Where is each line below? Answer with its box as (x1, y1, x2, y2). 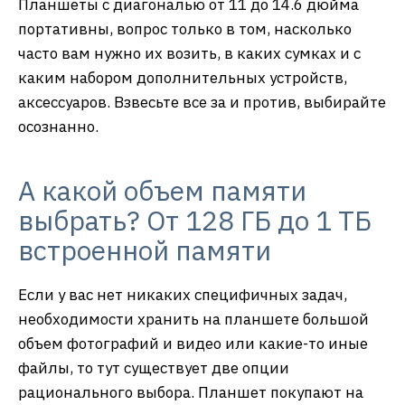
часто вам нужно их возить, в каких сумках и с (18, 42, 361, 63)
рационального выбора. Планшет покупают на (18, 381, 363, 402)
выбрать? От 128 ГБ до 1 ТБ (18, 202, 372, 238)
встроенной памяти (18, 231, 271, 268)
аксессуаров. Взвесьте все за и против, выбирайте (18, 91, 386, 112)
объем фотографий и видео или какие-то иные (18, 333, 368, 353)
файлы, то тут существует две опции (18, 357, 289, 378)
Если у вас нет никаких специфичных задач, (18, 284, 347, 305)
